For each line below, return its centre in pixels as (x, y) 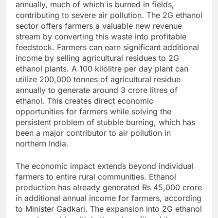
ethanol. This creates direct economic (84, 100)
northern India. (42, 143)
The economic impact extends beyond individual (105, 166)
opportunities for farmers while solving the (93, 111)
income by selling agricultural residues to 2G (97, 58)
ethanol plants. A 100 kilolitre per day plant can (102, 68)
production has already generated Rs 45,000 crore (109, 187)
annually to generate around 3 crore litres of (97, 90)
